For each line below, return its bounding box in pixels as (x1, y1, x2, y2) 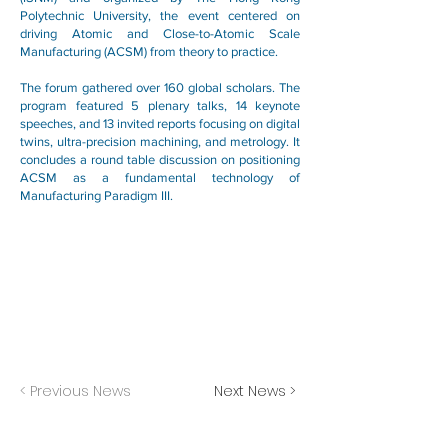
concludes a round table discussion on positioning (20, 152, 300, 167)
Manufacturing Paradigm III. (20, 188, 173, 203)
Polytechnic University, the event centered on (20, 8, 300, 23)
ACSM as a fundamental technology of (20, 170, 300, 185)
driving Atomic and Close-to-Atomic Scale (20, 26, 300, 41)
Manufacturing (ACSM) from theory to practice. (20, 44, 278, 59)
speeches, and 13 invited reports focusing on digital (20, 116, 300, 131)
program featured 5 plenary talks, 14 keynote (20, 98, 300, 113)
